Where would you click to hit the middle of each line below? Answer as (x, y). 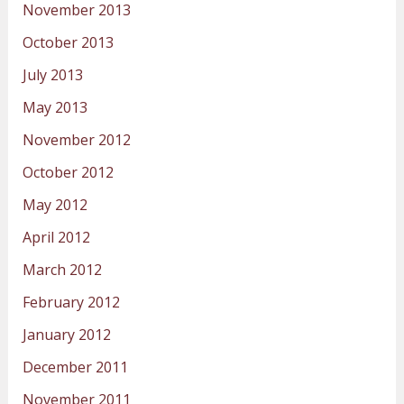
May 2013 (55, 108)
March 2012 (62, 270)
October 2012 (68, 173)
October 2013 (68, 43)
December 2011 (75, 367)
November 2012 (76, 140)
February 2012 (71, 303)
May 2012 (55, 205)
